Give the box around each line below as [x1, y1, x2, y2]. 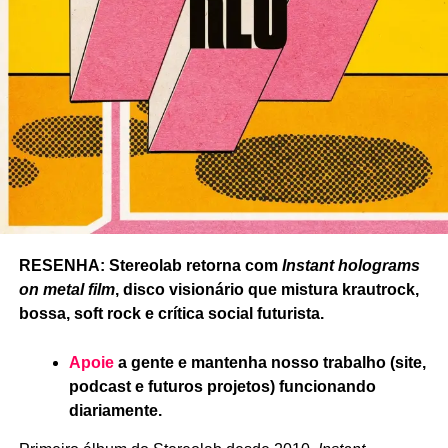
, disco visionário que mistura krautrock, [114, 280, 419, 298]
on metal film [18, 280, 115, 298]
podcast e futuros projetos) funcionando [68, 377, 376, 395]
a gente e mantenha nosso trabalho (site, [117, 353, 426, 371]
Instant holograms [281, 256, 420, 274]
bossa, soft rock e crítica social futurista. [18, 304, 324, 322]
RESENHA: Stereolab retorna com [18, 256, 282, 274]
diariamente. [68, 401, 162, 419]
